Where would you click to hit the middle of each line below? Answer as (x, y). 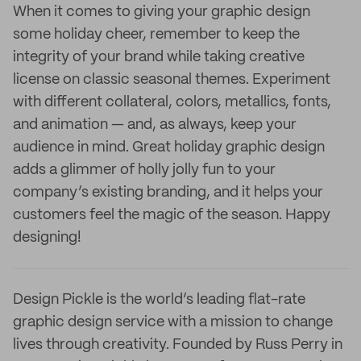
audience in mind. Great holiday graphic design (169, 147)
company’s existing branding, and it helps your (168, 193)
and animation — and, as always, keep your (155, 125)
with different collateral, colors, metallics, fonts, (172, 102)
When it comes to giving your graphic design (162, 12)
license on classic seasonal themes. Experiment (172, 80)
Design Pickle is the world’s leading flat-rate (159, 300)
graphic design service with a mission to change (173, 322)
